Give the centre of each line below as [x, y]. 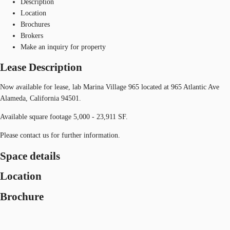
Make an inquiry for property [63, 47]
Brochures [35, 24]
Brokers [32, 35]
